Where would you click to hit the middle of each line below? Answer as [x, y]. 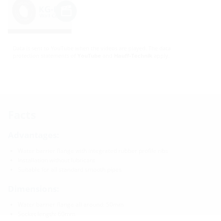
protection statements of [45, 55]
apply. [161, 55]
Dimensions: [34, 188]
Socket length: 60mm [47, 214]
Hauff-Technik [133, 55]
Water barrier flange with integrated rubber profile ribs [93, 150]
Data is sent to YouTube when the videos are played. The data [92, 48]
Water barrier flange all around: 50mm [71, 204]
